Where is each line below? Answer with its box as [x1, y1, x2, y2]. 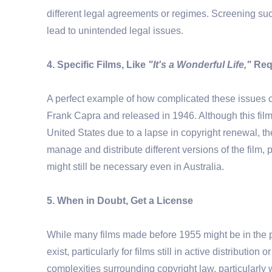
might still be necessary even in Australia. [47, 161, 224, 172]
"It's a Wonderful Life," [148, 59, 251, 70]
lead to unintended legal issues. [47, 25, 183, 36]
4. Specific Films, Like [47, 59, 148, 70]
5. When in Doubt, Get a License [47, 195, 193, 206]
